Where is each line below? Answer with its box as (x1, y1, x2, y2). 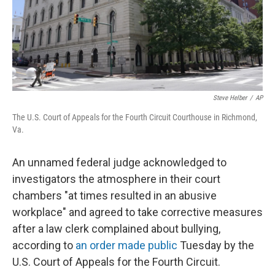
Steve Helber (213, 94, 247, 102)
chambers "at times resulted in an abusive (12, 189, 217, 202)
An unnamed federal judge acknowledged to (12, 156, 227, 169)
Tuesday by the (177, 239, 254, 252)
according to (12, 239, 76, 252)
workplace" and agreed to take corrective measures (12, 206, 263, 219)
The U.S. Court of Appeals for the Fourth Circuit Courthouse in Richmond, (12, 112, 257, 122)
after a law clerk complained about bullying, (12, 222, 220, 235)
